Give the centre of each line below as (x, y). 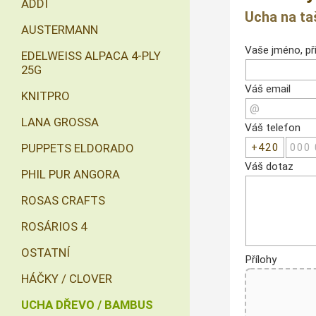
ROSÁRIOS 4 (54, 226)
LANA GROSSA (60, 122)
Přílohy (261, 259)
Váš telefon (273, 127)
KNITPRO (45, 96)
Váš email (268, 89)
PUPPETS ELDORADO (78, 148)
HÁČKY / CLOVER (67, 279)
